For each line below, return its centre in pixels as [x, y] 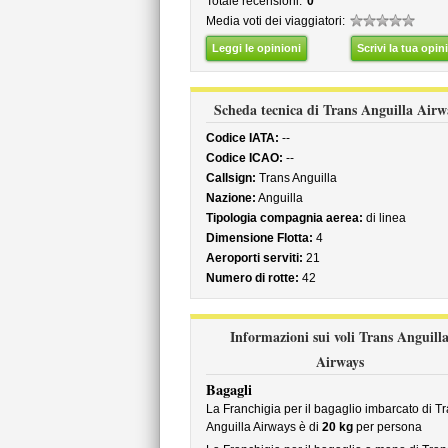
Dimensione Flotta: [259, 238]
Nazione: [230, 198]
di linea [384, 218]
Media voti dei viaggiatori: [275, 21]
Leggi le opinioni [256, 48]
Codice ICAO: [244, 158]
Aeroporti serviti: [254, 258]
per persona [387, 427]
